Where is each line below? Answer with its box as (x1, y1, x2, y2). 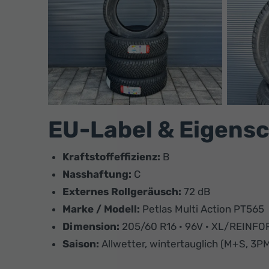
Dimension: (62, 220, 119, 232)
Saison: (62, 237, 99, 250)
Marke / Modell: (62, 202, 140, 215)
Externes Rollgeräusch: (62, 185, 181, 198)
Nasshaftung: (62, 168, 131, 180)
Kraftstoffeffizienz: (62, 150, 160, 163)
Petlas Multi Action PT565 (140, 202, 264, 215)
